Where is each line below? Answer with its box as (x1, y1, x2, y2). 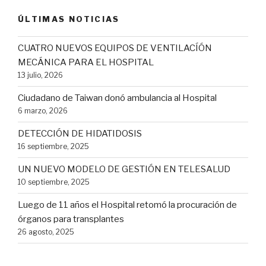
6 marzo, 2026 (18, 106, 68, 116)
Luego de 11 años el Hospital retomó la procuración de (18, 199, 237, 211)
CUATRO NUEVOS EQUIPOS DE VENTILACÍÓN (18, 43, 212, 54)
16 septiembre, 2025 (18, 142, 89, 151)
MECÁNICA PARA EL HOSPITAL (18, 57, 154, 68)
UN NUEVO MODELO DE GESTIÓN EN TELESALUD (18, 164, 230, 175)
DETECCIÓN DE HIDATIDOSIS (18, 128, 142, 140)
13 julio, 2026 (18, 71, 63, 80)
